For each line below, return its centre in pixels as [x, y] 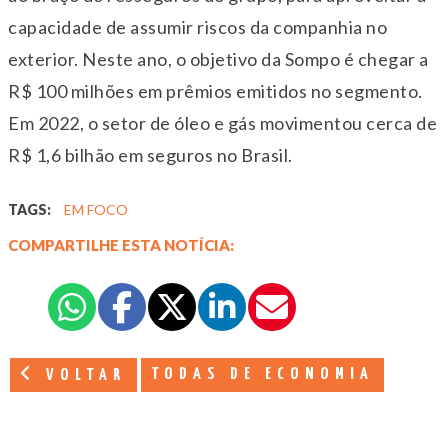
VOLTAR [82, 375]
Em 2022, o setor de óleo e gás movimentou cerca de [222, 122]
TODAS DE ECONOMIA [262, 374]
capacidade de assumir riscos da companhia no [197, 26]
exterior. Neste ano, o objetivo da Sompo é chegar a [218, 58]
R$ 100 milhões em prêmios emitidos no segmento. [215, 90]
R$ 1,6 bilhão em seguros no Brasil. [150, 154]
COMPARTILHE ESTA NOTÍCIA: [121, 244]
